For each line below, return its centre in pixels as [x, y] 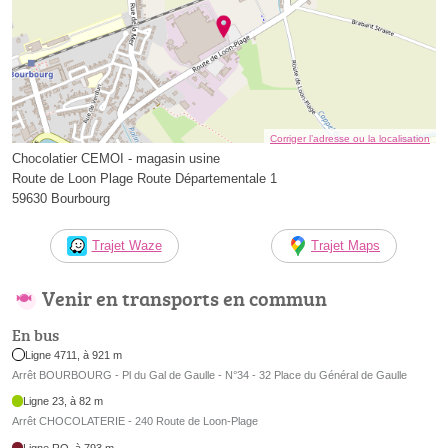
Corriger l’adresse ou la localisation [350, 139]
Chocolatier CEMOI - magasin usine [116, 159]
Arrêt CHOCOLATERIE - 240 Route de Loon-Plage [135, 421]
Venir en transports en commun [184, 298]
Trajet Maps [345, 246]
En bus [35, 334]
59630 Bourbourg [61, 199]
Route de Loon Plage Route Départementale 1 [144, 179]
